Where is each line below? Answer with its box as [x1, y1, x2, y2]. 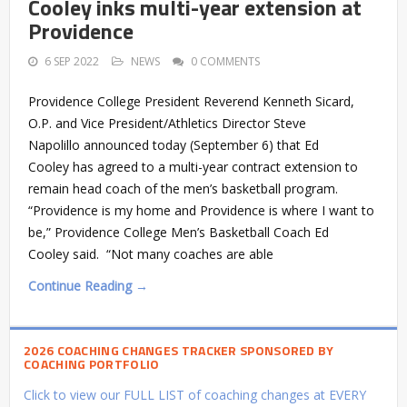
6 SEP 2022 [45, 53, 99, 69]
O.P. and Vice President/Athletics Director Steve [28, 114, 306, 132]
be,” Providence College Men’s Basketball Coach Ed [28, 223, 329, 241]
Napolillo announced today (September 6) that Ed [28, 135, 319, 154]
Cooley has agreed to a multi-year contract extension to [28, 157, 358, 175]
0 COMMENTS [191, 53, 260, 69]
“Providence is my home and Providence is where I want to [28, 201, 374, 219]
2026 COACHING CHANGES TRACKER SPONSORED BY [24, 340, 334, 360]
